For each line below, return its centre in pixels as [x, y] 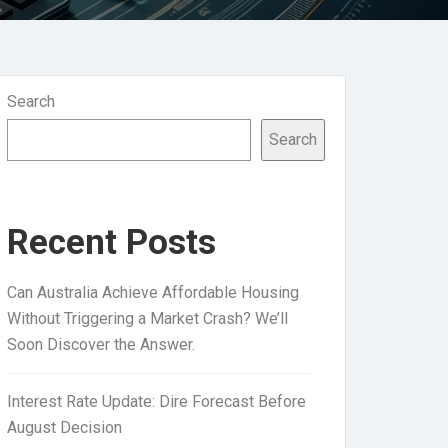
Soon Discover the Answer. [101, 344]
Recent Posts [111, 242]
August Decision [64, 427]
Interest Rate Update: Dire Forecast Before [156, 401]
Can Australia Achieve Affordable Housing [153, 292]
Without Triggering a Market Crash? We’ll [147, 318]
